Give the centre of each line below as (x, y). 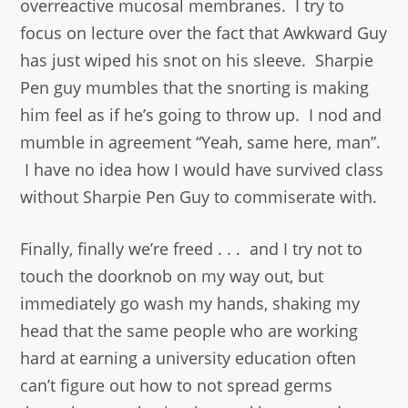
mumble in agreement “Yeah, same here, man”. (201, 143)
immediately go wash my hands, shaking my (190, 304)
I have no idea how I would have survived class (202, 170)
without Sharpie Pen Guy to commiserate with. (199, 197)
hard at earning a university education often (189, 358)
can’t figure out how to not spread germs (177, 386)
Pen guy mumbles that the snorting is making (195, 88)
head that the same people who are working (189, 331)
